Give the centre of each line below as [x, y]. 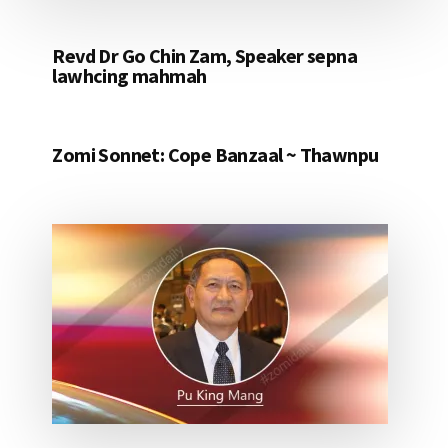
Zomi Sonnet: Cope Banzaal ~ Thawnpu [215, 155]
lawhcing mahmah [129, 76]
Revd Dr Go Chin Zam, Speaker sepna [204, 56]
